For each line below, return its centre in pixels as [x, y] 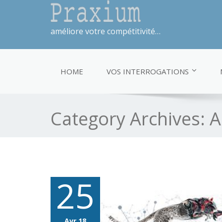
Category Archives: [130, 119]
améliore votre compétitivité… [106, 31]
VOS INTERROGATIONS [148, 71]
